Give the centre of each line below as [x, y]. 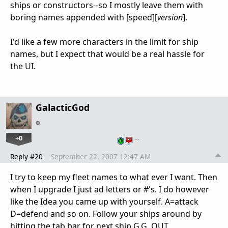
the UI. [23, 66]
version [170, 18]
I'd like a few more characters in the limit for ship [104, 42]
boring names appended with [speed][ [84, 18]
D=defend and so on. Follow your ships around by [106, 214]
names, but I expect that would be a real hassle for [107, 54]
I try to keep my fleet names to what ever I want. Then [114, 177]
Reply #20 [26, 157]
